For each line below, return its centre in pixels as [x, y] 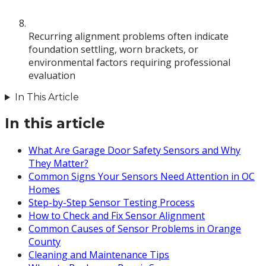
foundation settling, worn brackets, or [113, 50]
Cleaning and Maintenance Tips [99, 255]
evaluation [52, 76]
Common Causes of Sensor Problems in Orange [135, 229]
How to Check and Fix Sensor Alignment [117, 216]
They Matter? [58, 164]
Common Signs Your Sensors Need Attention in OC [142, 177]
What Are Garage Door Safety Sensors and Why [134, 151]
